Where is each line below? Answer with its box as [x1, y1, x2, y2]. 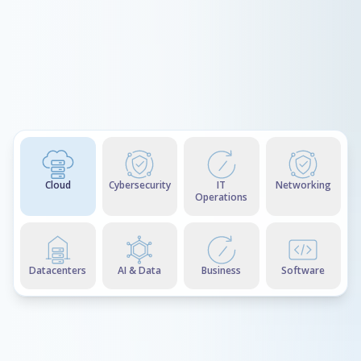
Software [281, 263, 326, 277]
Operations [195, 190, 248, 204]
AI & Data [118, 263, 162, 277]
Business [201, 263, 242, 277]
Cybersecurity [108, 178, 171, 192]
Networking [275, 178, 331, 192]
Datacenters [29, 263, 87, 277]
